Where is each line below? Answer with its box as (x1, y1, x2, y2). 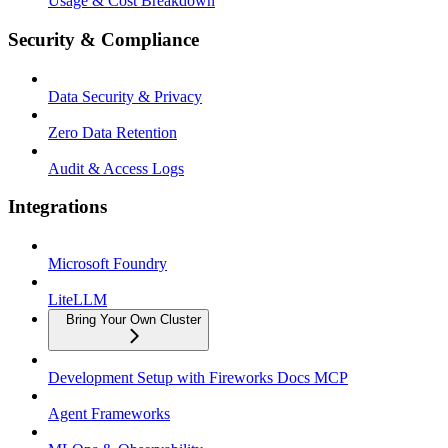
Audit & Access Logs (48, 159, 184, 177)
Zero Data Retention (48, 123, 177, 141)
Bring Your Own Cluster (66, 312, 201, 328)
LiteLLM (48, 291, 107, 309)
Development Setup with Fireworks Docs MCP (48, 369, 348, 387)
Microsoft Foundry (48, 255, 167, 273)
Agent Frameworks (48, 405, 170, 423)
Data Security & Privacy (48, 87, 202, 105)
